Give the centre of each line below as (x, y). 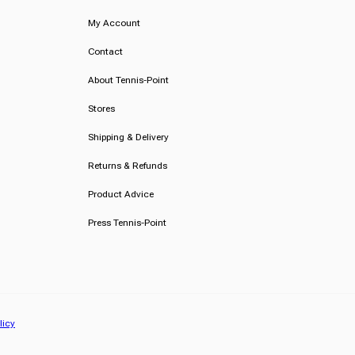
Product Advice (120, 195)
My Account (114, 23)
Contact (105, 52)
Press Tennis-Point (127, 223)
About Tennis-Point (128, 80)
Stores (101, 109)
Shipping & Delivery (128, 137)
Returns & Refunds (127, 166)
